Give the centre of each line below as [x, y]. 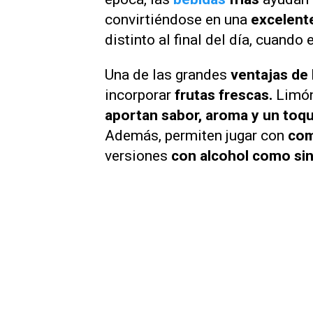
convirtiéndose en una [176, 20]
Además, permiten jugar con [196, 135]
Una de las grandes [166, 74]
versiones [136, 155]
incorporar [138, 95]
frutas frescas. [222, 95]
